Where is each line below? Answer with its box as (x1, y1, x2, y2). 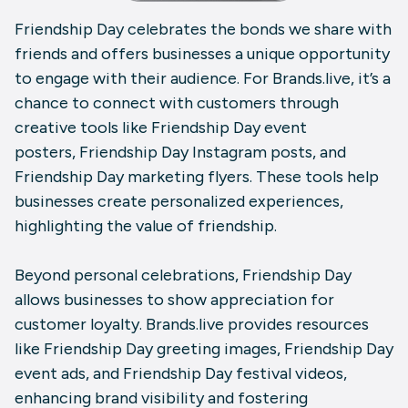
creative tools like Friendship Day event (15, 117, 307, 138)
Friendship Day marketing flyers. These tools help (15, 167, 379, 188)
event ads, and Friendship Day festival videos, (15, 363, 347, 384)
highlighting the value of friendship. (15, 216, 277, 237)
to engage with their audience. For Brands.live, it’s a (15, 68, 391, 89)
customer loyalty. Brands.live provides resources (15, 314, 369, 335)
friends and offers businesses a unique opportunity (15, 44, 390, 65)
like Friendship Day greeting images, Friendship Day (15, 339, 393, 360)
